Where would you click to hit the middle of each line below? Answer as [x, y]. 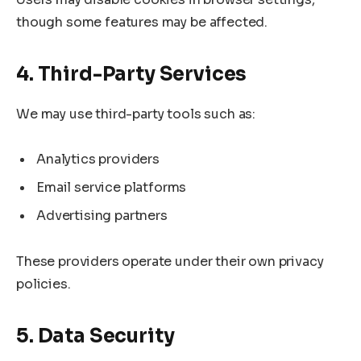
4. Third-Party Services [132, 75]
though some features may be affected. [142, 22]
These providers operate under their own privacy [170, 261]
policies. [44, 284]
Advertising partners [102, 216]
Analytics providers [98, 160]
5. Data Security [95, 336]
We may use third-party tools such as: [136, 114]
